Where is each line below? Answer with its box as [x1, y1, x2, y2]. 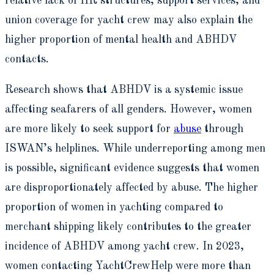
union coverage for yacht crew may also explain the [5, 14, 253, 26]
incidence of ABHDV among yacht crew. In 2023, [5, 240, 244, 252]
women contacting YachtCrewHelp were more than [5, 260, 251, 272]
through [201, 123, 243, 135]
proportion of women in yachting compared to [5, 201, 223, 213]
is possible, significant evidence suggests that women [5, 162, 259, 174]
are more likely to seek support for [5, 123, 174, 135]
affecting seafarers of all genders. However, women [5, 103, 252, 115]
